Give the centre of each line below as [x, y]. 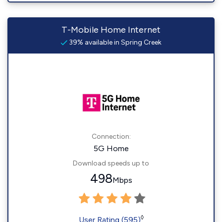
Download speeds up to [111, 163]
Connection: [111, 137]
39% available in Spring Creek [114, 42]
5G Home [111, 148]
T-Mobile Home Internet [111, 30]
